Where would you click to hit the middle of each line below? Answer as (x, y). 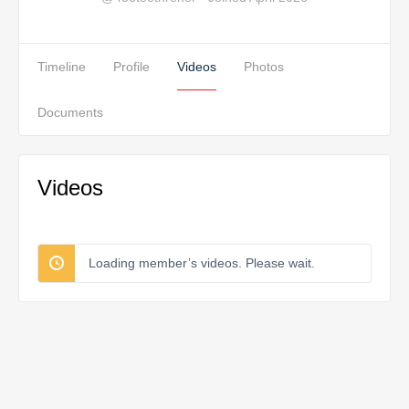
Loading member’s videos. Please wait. (202, 263)
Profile (131, 67)
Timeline (62, 67)
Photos (264, 67)
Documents (70, 112)
